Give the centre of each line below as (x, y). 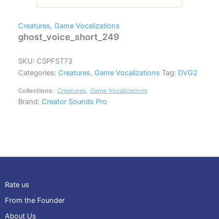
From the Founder (35, 200)
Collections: (37, 90)
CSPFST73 (55, 61)
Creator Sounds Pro (75, 101)
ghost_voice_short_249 (69, 37)
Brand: (30, 101)
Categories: (38, 73)
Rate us (17, 185)
